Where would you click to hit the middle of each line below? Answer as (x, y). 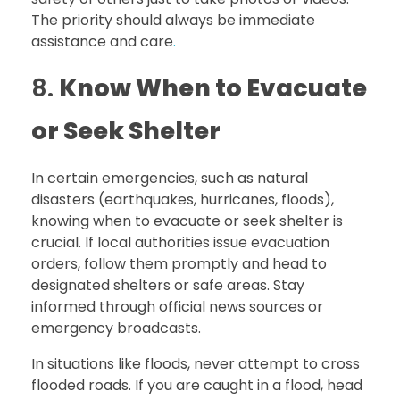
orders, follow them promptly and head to (179, 263)
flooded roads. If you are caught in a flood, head (197, 385)
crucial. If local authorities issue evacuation (180, 242)
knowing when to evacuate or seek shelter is (187, 221)
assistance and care (102, 42)
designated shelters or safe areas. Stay (168, 285)
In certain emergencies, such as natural (170, 178)
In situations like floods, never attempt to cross (196, 363)
